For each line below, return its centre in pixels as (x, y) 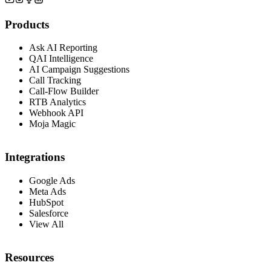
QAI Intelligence (61, 59)
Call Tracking (55, 80)
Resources (29, 257)
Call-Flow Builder (64, 91)
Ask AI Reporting (63, 48)
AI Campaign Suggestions (79, 70)
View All (46, 224)
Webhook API (56, 113)
